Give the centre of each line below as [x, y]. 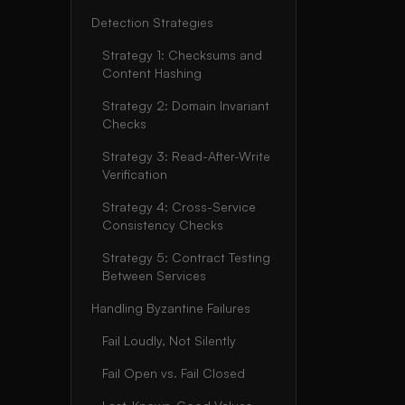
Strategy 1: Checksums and [182, 55]
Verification [135, 174]
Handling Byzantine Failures [171, 308]
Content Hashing [152, 73]
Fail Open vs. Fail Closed [174, 373]
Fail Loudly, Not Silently [169, 340]
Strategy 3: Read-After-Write [186, 156]
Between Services [154, 275]
